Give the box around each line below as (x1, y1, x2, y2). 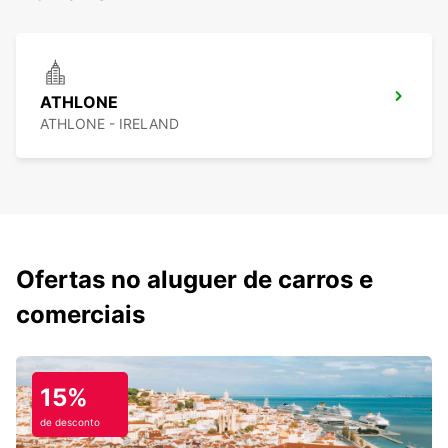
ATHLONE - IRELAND (40, 115, 179, 133)
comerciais (16, 300, 145, 330)
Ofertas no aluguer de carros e (16, 265, 373, 295)
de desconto (40, 416, 100, 429)
